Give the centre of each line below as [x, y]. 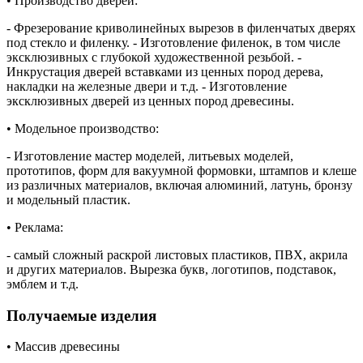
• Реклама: [35, 227]
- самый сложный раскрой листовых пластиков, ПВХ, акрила [177, 254]
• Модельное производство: [83, 128]
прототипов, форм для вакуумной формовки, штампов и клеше [181, 170]
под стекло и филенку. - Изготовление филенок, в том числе [173, 42]
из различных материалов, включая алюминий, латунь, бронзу [179, 185]
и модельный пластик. [68, 199]
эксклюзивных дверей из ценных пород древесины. [150, 100]
